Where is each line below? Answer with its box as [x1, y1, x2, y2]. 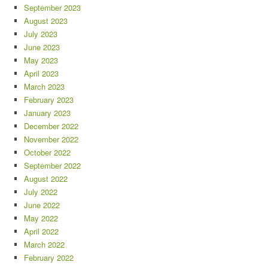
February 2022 [24, 251, 74, 263]
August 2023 [24, 14, 68, 26]
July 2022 [24, 185, 57, 197]
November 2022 [24, 133, 78, 145]
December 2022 [24, 120, 78, 132]
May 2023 [24, 54, 58, 66]
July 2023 [24, 28, 57, 39]
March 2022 [24, 238, 65, 250]
